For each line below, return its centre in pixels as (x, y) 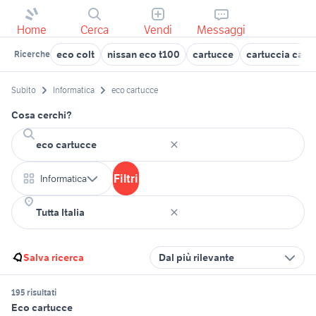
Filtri (126, 179)
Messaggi (221, 30)
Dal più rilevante (196, 258)
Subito (24, 90)
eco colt (75, 54)
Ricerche (32, 54)
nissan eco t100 (144, 54)
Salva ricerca (54, 258)
